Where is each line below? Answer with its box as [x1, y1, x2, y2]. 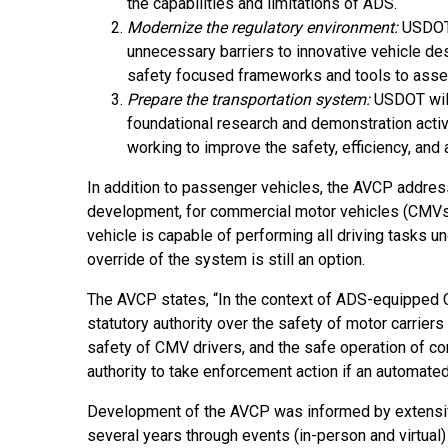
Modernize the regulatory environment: [127, 18, 398, 38]
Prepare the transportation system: [127, 90, 370, 110]
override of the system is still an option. [87, 250, 365, 270]
